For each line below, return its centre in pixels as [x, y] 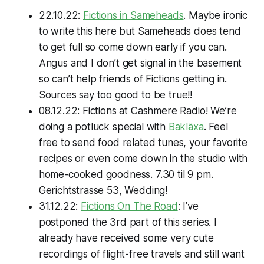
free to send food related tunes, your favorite [143, 142]
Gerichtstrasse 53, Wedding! [103, 190]
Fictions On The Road [129, 206]
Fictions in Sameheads [133, 15]
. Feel [216, 126]
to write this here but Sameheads [116, 31]
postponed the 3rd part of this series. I [128, 222]
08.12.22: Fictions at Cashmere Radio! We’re [138, 110]
